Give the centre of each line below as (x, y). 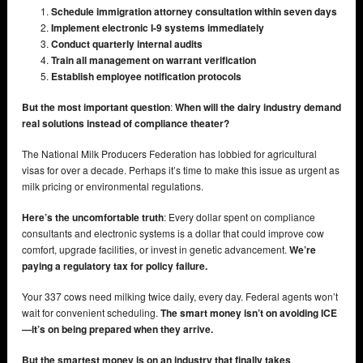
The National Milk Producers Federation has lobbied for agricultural (169, 154)
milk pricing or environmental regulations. (113, 186)
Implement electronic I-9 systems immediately (158, 28)
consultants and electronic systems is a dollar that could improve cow (173, 233)
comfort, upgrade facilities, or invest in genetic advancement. (156, 250)
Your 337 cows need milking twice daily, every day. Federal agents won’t (180, 297)
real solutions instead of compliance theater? (126, 124)
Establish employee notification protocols (146, 77)
